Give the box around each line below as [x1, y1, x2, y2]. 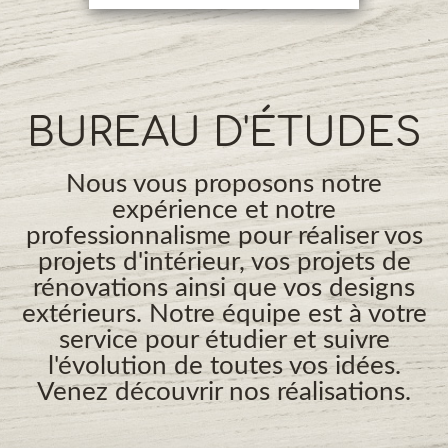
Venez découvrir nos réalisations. [37, 378, 411, 405]
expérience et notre [112, 196, 336, 223]
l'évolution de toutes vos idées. [47, 352, 401, 379]
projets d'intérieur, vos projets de [37, 248, 411, 275]
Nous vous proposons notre [66, 170, 382, 197]
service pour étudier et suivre [58, 326, 390, 353]
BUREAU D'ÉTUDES [27, 110, 421, 155]
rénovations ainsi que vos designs [33, 274, 415, 301]
